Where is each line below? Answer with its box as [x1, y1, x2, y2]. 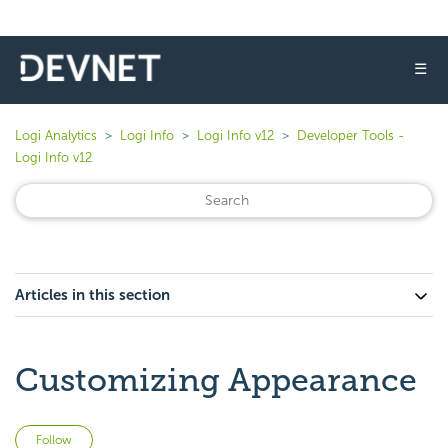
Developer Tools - [297, 128, 404, 143]
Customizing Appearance [15, 361, 417, 399]
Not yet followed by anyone [93, 427, 280, 446]
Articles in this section [15, 286, 170, 304]
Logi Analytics [15, 128, 97, 143]
